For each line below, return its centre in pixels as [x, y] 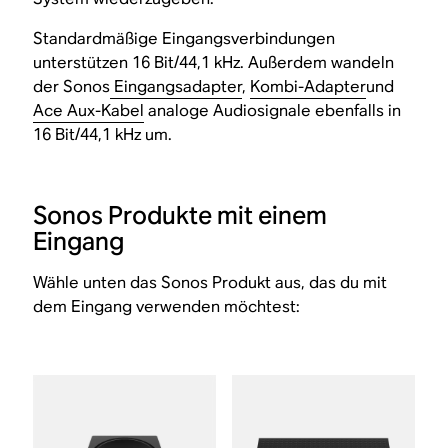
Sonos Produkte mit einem [180, 215]
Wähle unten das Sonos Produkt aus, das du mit [210, 282]
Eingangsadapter [176, 86]
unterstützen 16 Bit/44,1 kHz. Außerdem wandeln [214, 62]
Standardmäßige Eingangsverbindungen [184, 38]
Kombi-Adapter [308, 86]
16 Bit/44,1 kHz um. [103, 134]
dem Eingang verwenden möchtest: [167, 306]
